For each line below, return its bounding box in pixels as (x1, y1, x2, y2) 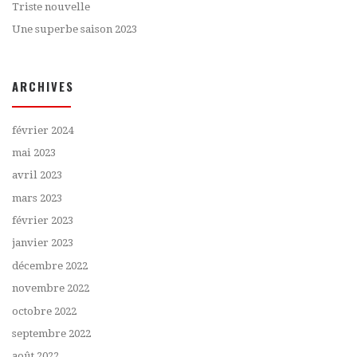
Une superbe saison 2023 (12, 23, 137, 36)
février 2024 (12, 124, 73, 136)
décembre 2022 (12, 259, 88, 272)
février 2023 (12, 214, 73, 227)
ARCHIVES (12, 76, 74, 95)
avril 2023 (12, 169, 62, 182)
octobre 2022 (12, 304, 76, 317)
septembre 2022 (12, 327, 91, 339)
